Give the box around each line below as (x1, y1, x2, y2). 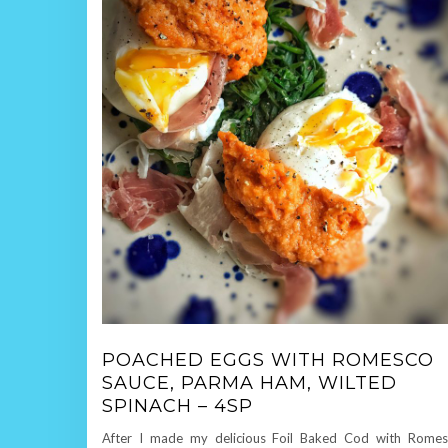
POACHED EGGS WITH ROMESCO (102, 349, 434, 371)
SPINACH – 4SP (102, 395, 253, 417)
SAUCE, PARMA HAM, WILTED (102, 372, 397, 394)
